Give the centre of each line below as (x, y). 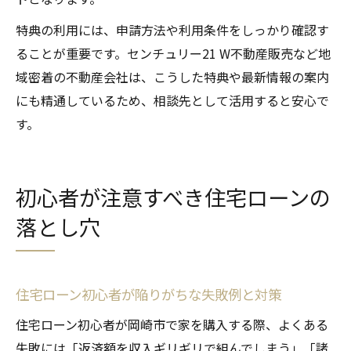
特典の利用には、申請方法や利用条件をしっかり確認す (172, 30)
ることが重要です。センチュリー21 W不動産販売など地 (173, 54)
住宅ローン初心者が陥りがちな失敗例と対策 (148, 295)
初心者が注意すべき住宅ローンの (173, 197)
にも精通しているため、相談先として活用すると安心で (172, 101)
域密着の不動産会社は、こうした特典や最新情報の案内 (172, 77)
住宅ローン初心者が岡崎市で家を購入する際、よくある (172, 325)
